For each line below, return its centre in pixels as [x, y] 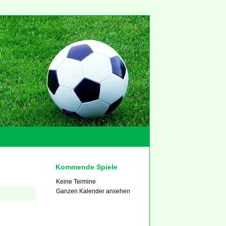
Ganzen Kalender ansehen [93, 191]
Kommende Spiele [87, 167]
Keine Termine [76, 182]
